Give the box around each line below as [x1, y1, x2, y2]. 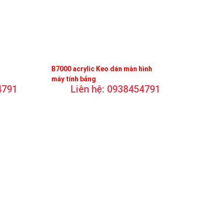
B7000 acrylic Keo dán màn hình [51, 64, 152, 73]
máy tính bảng [51, 75, 96, 83]
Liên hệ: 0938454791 [71, 83, 160, 95]
